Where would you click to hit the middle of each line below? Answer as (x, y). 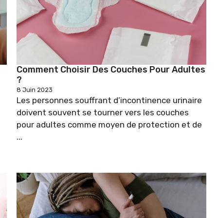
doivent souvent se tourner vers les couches (103, 112)
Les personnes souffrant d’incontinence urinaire (109, 100)
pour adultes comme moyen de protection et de (109, 124)
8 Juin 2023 (35, 90)
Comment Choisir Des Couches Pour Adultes (111, 69)
